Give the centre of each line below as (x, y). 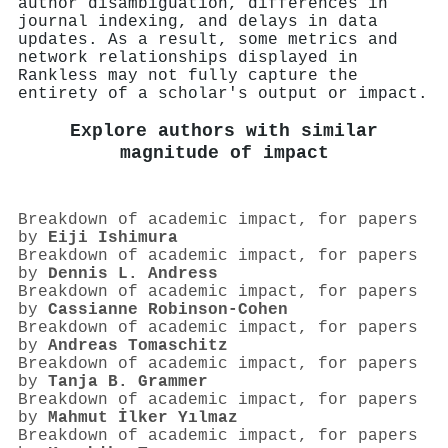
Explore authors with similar (224, 131)
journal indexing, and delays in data (198, 21)
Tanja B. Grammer (128, 382)
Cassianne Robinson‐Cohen (168, 310)
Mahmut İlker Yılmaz (143, 418)
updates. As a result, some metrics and (208, 39)
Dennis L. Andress (133, 274)
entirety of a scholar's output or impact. (223, 93)
